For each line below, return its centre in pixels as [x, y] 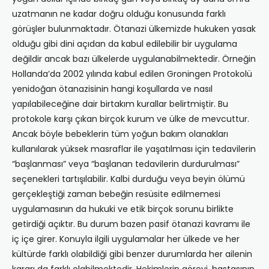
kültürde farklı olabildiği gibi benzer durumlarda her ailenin [132, 254]
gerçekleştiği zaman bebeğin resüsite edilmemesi [116, 194]
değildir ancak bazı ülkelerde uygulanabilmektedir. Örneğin [134, 59]
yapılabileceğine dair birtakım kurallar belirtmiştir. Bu [120, 104]
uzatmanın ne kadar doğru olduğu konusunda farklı [119, 14]
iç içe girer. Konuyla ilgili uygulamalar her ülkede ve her [126, 239]
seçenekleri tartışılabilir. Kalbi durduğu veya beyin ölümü [128, 179]
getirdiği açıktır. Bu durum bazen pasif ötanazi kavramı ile [131, 224]
